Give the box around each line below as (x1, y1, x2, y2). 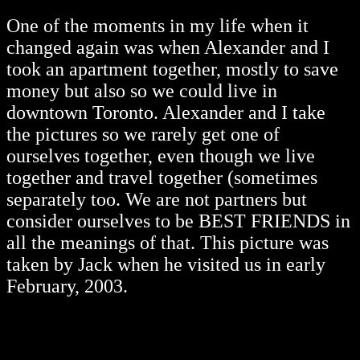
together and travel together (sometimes (6, 167, 317, 189)
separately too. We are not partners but (6, 189, 307, 211)
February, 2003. (6, 276, 128, 297)
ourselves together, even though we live (6, 145, 315, 167)
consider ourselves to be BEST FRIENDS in (6, 211, 350, 232)
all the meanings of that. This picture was (6, 232, 329, 254)
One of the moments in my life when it (6, 15, 309, 37)
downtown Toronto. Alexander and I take (6, 102, 325, 124)
